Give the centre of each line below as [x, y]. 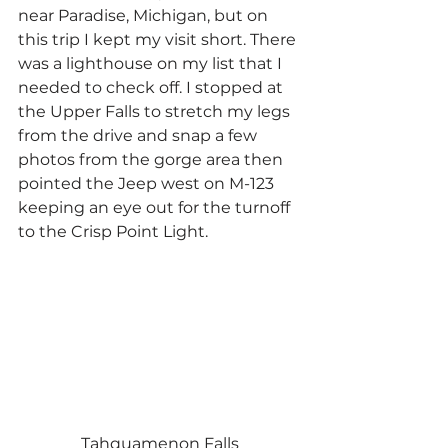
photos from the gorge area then [152, 159]
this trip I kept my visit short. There [159, 39]
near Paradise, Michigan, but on [145, 15]
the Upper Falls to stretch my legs [156, 111]
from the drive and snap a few [139, 135]
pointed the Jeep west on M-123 [148, 183]
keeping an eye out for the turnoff [156, 207]
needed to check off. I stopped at [152, 87]
